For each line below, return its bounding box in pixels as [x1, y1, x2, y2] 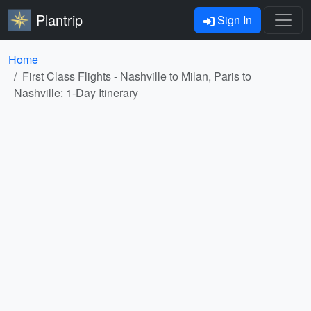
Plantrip [36, 10, 83, 30]
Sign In [215, 12, 252, 28]
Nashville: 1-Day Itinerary [14, 85, 138, 101]
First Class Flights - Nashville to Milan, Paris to [22, 68, 251, 84]
